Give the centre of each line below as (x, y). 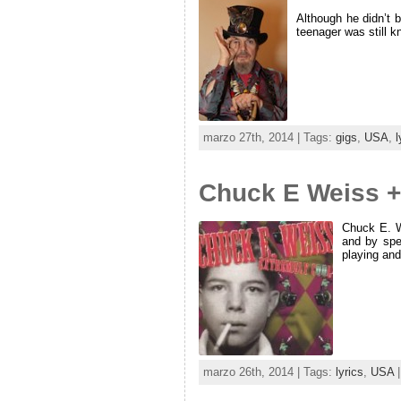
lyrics (349, 372)
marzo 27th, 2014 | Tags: (269, 138)
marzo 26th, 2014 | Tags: (269, 372)
